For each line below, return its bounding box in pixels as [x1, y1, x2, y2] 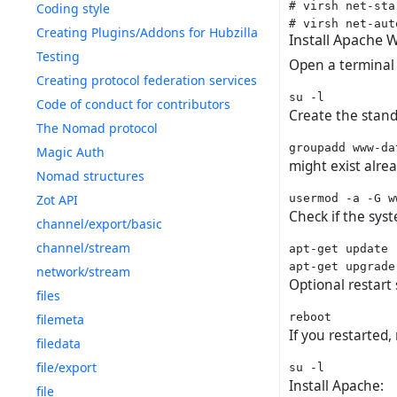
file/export [36, 359, 97, 376]
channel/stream [36, 239, 130, 256]
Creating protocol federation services [36, 72, 257, 89]
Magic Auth [36, 144, 105, 160]
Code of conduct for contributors [36, 96, 230, 113]
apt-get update [289, 241, 388, 256]
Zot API [36, 191, 78, 208]
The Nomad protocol [36, 120, 158, 136]
